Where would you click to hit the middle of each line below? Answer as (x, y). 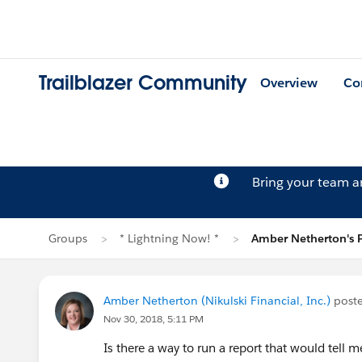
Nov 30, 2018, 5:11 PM (154, 319)
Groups (68, 238)
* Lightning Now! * (169, 238)
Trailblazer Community (143, 83)
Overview (289, 83)
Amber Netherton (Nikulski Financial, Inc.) (217, 301)
